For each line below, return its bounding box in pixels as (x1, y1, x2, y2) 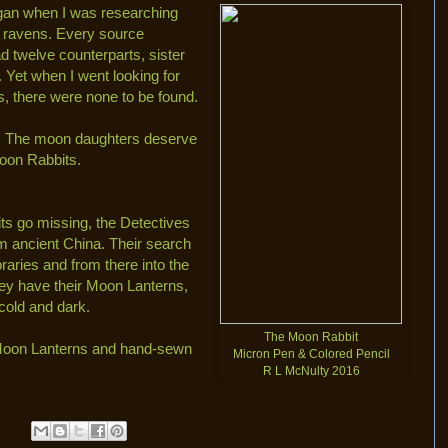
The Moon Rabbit (264, 329, 358, 344)
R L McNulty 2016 (262, 363, 360, 378)
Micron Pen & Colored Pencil (232, 346, 390, 361)
